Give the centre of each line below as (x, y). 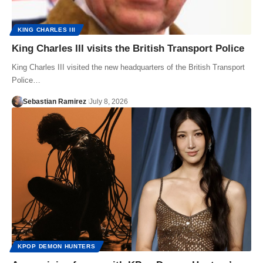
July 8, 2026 (108, 101)
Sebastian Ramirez (54, 101)
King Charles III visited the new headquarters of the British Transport (128, 67)
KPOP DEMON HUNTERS (57, 246)
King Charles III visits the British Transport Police (128, 48)
